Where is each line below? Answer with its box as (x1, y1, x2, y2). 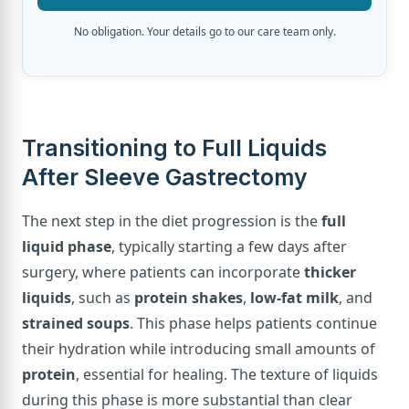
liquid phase (22, 236, 111, 257)
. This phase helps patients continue (130, 312, 377, 333)
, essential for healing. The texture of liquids (76, 363, 378, 384)
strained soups (22, 312, 130, 333)
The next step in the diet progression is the (22, 210, 321, 231)
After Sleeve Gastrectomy (22, 163, 308, 191)
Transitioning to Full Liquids (22, 133, 327, 162)
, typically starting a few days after (111, 236, 347, 257)
